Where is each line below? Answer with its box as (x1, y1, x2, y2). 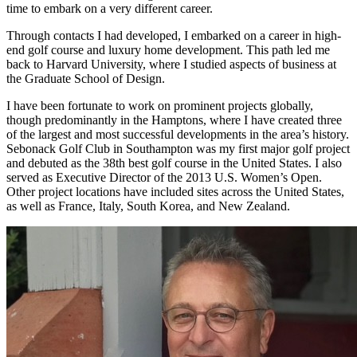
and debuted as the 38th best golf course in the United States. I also (6, 155, 342, 170)
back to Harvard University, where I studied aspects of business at (6, 57, 336, 71)
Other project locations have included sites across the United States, (6, 184, 344, 198)
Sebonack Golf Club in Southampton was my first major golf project (6, 141, 350, 155)
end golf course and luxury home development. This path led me (6, 42, 330, 57)
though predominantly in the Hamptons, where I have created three (6, 112, 342, 127)
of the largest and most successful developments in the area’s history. (6, 127, 349, 141)
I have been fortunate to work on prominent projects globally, (6, 98, 313, 112)
